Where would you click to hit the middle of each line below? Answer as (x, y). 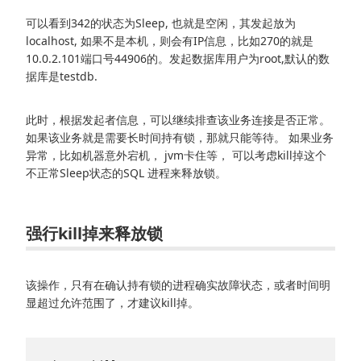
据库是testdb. (62, 76)
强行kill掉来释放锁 (94, 233)
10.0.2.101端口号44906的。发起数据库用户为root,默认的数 (178, 58)
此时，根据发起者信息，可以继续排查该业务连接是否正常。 (178, 119)
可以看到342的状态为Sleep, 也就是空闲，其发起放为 (161, 23)
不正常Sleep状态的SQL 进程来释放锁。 (126, 172)
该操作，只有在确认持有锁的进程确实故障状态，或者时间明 (178, 284)
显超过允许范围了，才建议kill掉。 (112, 302)
